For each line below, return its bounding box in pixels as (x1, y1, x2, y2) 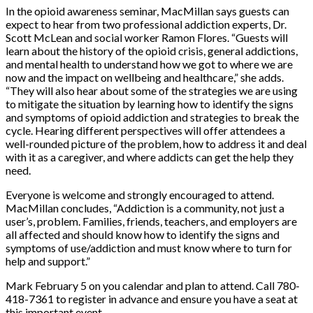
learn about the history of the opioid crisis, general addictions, (6, 43, 298, 57)
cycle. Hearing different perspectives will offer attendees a (6, 123, 285, 137)
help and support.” (6, 254, 90, 268)
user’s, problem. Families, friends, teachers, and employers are (6, 214, 297, 228)
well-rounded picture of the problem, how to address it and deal (6, 136, 307, 150)
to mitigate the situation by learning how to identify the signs (6, 96, 293, 110)
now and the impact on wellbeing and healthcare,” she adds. (6, 70, 284, 84)
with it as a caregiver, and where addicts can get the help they (6, 150, 293, 163)
